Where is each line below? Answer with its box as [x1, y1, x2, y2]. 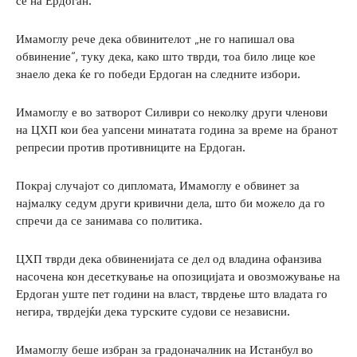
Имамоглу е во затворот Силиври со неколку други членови [16, 104, 328, 120]
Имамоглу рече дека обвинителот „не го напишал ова [16, 31, 295, 47]
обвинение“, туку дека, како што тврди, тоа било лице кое [16, 49, 316, 65]
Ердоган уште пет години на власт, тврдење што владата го [16, 286, 328, 302]
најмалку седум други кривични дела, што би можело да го [16, 195, 325, 211]
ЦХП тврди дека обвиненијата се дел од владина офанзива [16, 251, 322, 267]
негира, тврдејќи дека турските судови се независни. [16, 304, 290, 320]
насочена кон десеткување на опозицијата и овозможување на [16, 269, 340, 284]
